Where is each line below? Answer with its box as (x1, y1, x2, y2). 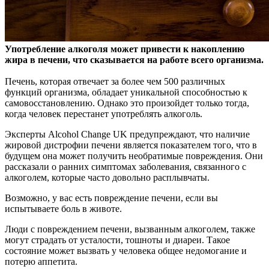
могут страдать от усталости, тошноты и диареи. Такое (5, 235, 230, 246)
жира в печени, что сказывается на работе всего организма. (5, 55, 264, 65)
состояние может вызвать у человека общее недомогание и (5, 246, 247, 256)
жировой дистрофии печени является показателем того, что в (5, 140, 257, 151)
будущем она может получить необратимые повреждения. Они (5, 151, 263, 162)
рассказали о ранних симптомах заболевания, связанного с (5, 162, 246, 172)
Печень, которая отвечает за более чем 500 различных (5, 76, 225, 87)
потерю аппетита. (5, 256, 77, 267)
